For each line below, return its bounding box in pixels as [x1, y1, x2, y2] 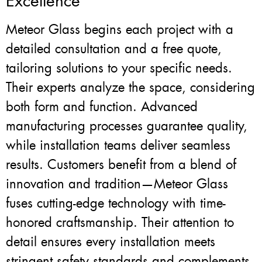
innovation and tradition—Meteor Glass [6, 175, 228, 193]
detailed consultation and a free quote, [6, 40, 222, 58]
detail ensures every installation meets [6, 233, 215, 251]
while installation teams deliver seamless [6, 137, 230, 154]
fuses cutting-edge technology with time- [6, 195, 226, 212]
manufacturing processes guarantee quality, [6, 118, 247, 135]
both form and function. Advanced [6, 98, 198, 116]
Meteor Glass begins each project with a [6, 21, 233, 39]
